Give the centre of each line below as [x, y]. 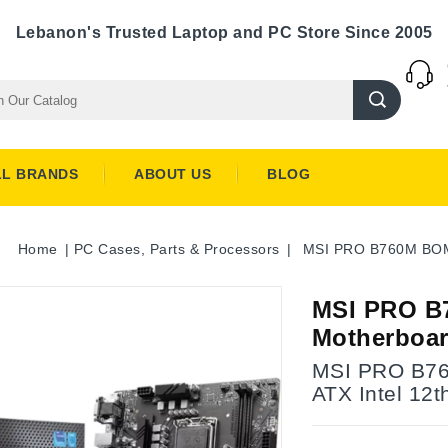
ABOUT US [172, 174]
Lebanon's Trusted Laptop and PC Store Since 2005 [224, 32]
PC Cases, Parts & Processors [176, 249]
